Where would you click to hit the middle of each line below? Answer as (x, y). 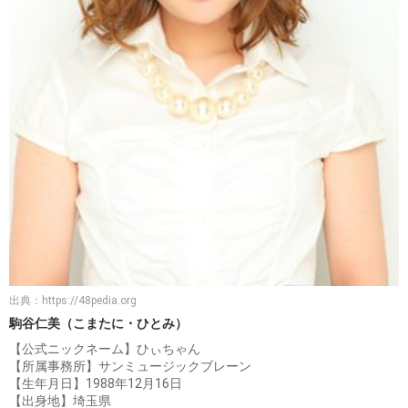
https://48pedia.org (89, 301)
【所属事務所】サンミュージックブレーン (130, 367)
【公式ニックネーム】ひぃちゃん (105, 349)
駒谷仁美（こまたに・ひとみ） (98, 324)
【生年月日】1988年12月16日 (96, 384)
